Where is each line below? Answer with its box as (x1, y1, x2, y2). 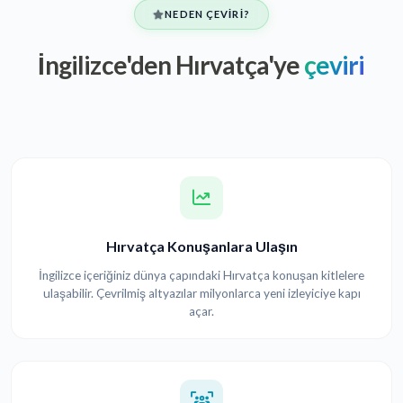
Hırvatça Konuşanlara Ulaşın (105, 237, 298, 255)
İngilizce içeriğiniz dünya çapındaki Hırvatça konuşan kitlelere (39, 268, 364, 283)
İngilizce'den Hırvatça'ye (38, 49, 300, 81)
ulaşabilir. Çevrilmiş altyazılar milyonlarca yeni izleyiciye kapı (42, 286, 361, 301)
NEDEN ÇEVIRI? (165, 8, 250, 21)
